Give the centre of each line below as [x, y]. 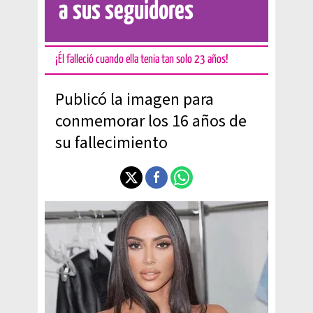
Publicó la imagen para [134, 100]
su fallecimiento [111, 143]
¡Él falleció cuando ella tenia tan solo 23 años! [142, 60]
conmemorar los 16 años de [151, 121]
